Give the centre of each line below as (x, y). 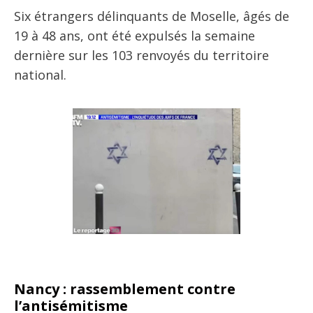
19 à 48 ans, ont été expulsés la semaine (134, 36)
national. (40, 75)
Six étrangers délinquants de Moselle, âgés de (152, 16)
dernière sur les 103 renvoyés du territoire (141, 55)
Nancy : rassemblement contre (125, 289)
